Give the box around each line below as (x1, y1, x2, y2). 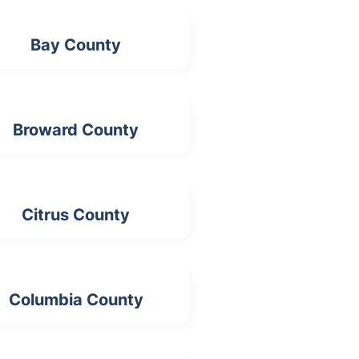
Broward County (13, 120, 139, 140)
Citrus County (22, 205, 131, 225)
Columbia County (8, 290, 143, 310)
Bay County (30, 35, 122, 55)
